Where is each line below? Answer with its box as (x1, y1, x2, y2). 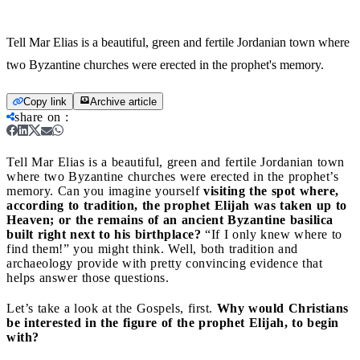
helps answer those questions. (6, 270, 169, 284)
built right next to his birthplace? (6, 227, 201, 241)
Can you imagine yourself (57, 183, 203, 198)
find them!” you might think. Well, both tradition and (6, 241, 298, 256)
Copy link (23, 95, 67, 108)
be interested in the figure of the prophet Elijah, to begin (6, 315, 339, 329)
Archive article (90, 95, 157, 108)
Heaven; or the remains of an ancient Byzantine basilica (6, 212, 333, 227)
